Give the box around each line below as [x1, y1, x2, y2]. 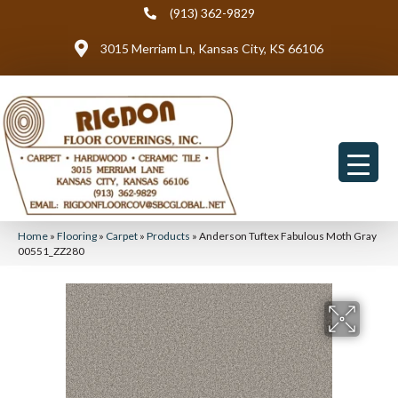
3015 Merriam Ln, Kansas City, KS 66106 [100, 41, 323, 56]
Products [147, 229, 190, 243]
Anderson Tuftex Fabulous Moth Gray [199, 229, 377, 243]
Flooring [57, 229, 97, 243]
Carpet [106, 229, 138, 243]
